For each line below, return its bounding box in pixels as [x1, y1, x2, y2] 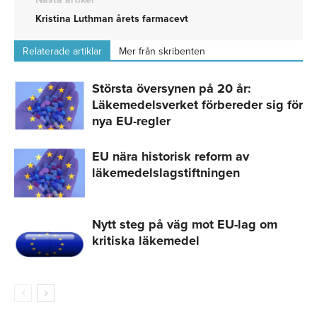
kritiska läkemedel [92, 232, 200, 248]
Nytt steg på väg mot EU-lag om [92, 216, 277, 232]
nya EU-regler [92, 113, 171, 129]
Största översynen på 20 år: [92, 80, 251, 96]
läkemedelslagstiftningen [92, 164, 240, 180]
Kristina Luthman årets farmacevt [35, 12, 188, 25]
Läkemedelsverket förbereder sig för [92, 96, 303, 113]
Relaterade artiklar [23, 45, 102, 57]
